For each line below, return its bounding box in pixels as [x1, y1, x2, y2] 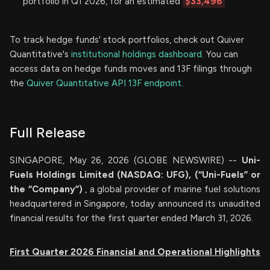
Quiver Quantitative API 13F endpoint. [27, 78, 183, 89]
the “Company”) [10, 184, 86, 195]
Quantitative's [10, 49, 71, 60]
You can [204, 49, 238, 60]
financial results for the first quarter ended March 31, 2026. [10, 213, 253, 224]
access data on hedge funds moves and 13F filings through [10, 63, 252, 74]
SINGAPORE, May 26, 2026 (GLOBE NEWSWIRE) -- [10, 155, 242, 166]
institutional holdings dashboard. [71, 49, 204, 60]
